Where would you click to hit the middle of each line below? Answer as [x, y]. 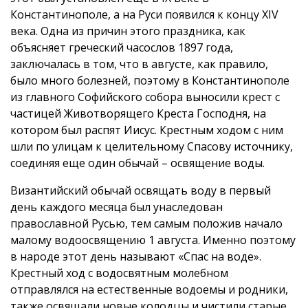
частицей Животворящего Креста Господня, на [138, 113]
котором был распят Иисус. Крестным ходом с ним [147, 130]
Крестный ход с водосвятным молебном [119, 273]
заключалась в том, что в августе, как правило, [139, 64]
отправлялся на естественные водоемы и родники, [149, 289]
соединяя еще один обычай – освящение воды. [137, 163]
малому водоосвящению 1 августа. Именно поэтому [153, 240]
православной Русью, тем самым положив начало [146, 223]
